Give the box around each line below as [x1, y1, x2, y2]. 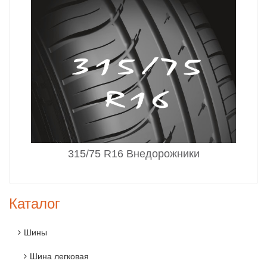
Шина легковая [30, 252, 89, 262]
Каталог [9, 195, 60, 212]
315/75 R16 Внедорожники [67, 148, 200, 160]
